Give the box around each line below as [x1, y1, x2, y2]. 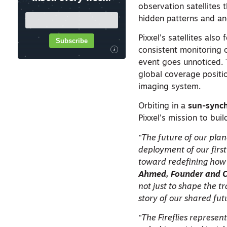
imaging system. [138, 83, 201, 91]
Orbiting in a [138, 102, 186, 111]
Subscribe [56, 36, 88, 45]
